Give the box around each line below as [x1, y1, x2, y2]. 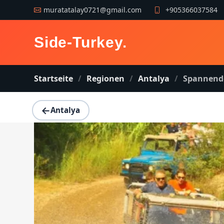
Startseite [34, 73, 73, 84]
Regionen [86, 73, 124, 84]
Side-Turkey [34, 34, 122, 50]
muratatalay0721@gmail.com [43, 4, 141, 14]
